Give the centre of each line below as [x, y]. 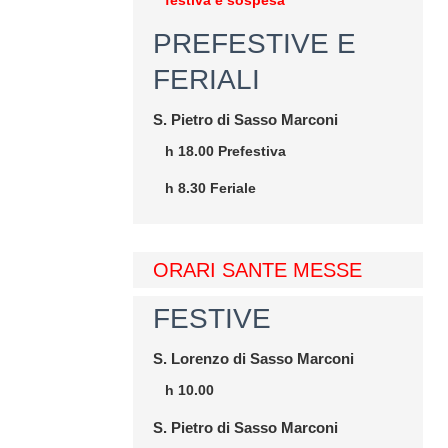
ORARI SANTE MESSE [257, 270]
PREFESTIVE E [254, 43]
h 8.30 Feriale [210, 188]
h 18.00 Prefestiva [225, 151]
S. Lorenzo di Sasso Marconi [253, 358]
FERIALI [206, 79]
